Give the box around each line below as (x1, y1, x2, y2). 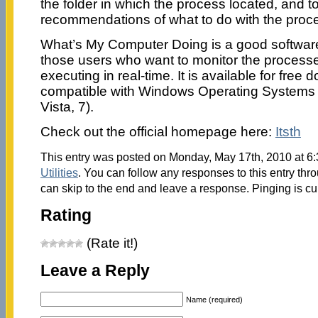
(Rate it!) (82, 236, 138, 251)
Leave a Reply (40, 262, 150, 280)
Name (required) (185, 295, 243, 304)
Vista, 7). (40, 99, 94, 114)
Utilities (40, 165, 78, 179)
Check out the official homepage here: (40, 124, 275, 139)
